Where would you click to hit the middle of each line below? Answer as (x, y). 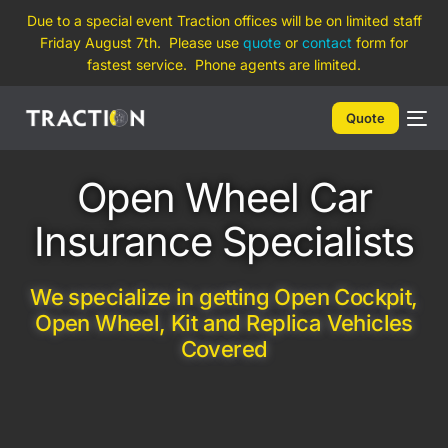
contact (327, 42)
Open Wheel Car (224, 197)
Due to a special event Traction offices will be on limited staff (224, 20)
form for (380, 42)
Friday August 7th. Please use (141, 42)
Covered (224, 349)
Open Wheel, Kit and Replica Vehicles (224, 323)
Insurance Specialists (224, 241)
